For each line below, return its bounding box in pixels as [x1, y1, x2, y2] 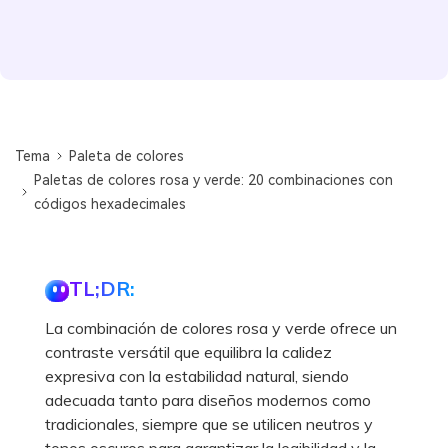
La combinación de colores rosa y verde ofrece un [45, 317, 397, 338]
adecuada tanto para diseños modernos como [45, 389, 371, 410]
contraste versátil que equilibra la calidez [45, 341, 332, 362]
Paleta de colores [69, 147, 185, 164]
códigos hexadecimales [34, 195, 187, 212]
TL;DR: [69, 275, 135, 301]
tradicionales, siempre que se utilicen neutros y [45, 413, 373, 434]
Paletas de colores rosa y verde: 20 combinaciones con [34, 171, 394, 188]
